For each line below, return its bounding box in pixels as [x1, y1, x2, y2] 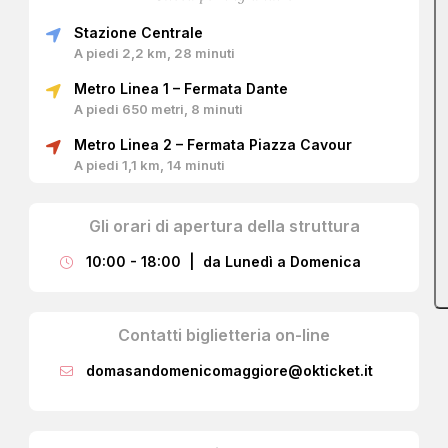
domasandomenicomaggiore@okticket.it [86, 361, 373, 379]
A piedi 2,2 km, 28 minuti [74, 44, 235, 61]
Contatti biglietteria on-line [118, 324, 330, 345]
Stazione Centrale [74, 23, 203, 41]
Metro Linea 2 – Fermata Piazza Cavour [74, 135, 352, 153]
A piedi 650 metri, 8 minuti [74, 100, 243, 117]
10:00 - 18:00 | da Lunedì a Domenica [86, 252, 361, 270]
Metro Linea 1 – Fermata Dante [74, 79, 288, 97]
